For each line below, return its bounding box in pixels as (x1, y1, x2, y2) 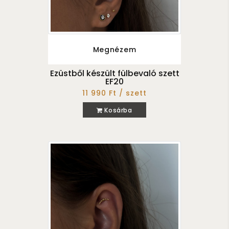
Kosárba (102, 105, 132, 114)
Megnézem (93, 44, 136, 55)
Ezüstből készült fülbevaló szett (50, 67, 179, 79)
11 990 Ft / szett (82, 88, 147, 99)
